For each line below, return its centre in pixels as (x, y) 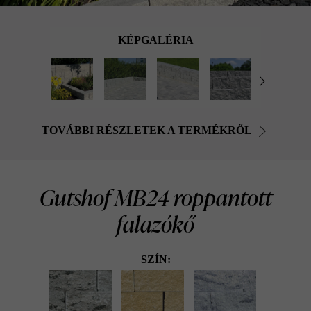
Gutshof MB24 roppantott (155, 198)
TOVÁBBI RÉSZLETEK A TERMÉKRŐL (146, 131)
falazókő (155, 224)
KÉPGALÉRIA (155, 40)
